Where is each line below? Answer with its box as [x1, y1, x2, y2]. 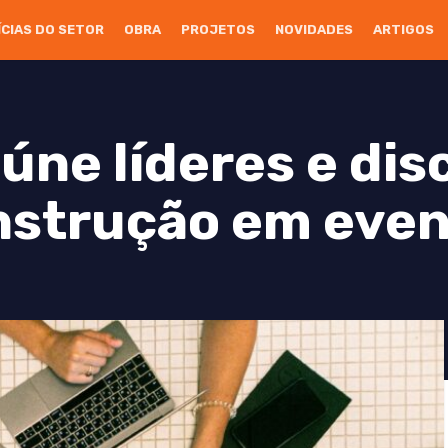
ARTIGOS [373, 22, 435, 37]
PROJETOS [181, 22, 256, 37]
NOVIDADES [275, 22, 354, 37]
